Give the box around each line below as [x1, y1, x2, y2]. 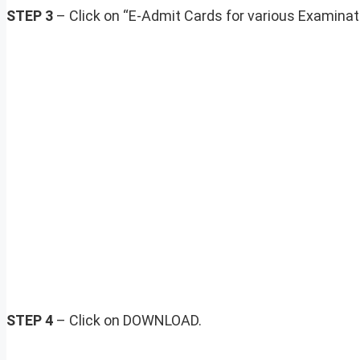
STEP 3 [6, 7, 53, 25]
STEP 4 [6, 312, 53, 329]
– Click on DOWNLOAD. [53, 312, 202, 329]
